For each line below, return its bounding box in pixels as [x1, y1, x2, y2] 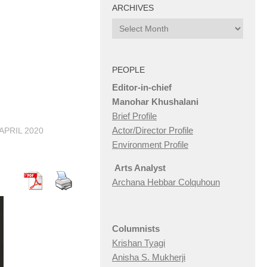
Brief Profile [112, 111, 157, 122]
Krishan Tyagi [112, 238, 165, 249]
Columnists [112, 223, 160, 234]
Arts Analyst [112, 163, 166, 173]
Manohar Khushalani [112, 97, 198, 107]
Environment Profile [112, 139, 188, 150]
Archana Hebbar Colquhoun [112, 177, 220, 188]
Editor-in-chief [112, 82, 172, 93]
